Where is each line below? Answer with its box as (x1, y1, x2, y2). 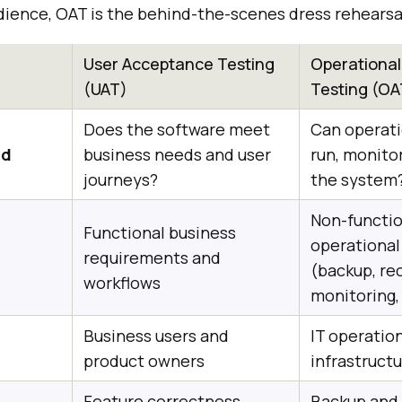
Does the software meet (83, 118, 270, 140)
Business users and (83, 325, 229, 346)
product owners (83, 350, 205, 371)
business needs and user (83, 144, 271, 165)
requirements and (83, 247, 221, 268)
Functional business (83, 222, 236, 243)
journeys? (83, 169, 158, 190)
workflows (83, 272, 161, 293)
